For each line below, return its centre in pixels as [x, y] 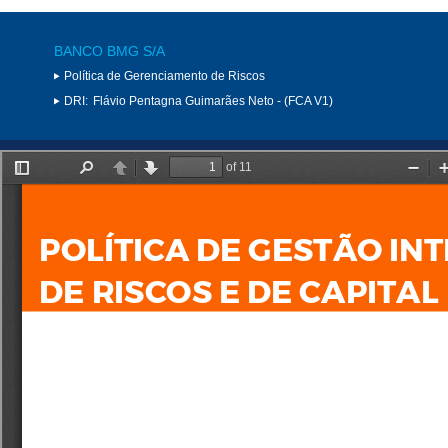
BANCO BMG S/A [109, 50]
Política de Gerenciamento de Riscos [164, 75]
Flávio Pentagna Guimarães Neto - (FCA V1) [213, 100]
